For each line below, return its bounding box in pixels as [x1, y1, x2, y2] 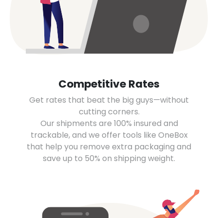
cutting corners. [78, 106, 140, 117]
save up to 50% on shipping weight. [43, 152, 175, 164]
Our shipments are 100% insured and [40, 117, 178, 129]
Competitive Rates [58, 76, 160, 91]
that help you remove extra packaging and [27, 141, 191, 152]
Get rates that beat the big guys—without [29, 94, 189, 106]
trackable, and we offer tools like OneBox [30, 129, 188, 141]
